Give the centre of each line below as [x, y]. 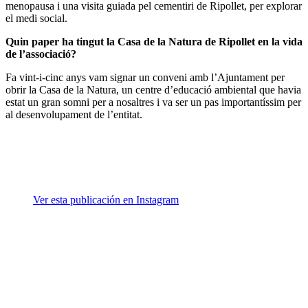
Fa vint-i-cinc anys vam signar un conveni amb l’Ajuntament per [145, 78]
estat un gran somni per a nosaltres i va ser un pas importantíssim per [153, 102]
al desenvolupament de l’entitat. [75, 115]
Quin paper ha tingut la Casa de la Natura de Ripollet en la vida [154, 42]
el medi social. [36, 19]
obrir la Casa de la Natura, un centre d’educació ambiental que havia [153, 90]
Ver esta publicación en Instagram [106, 200]
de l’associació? [41, 54]
